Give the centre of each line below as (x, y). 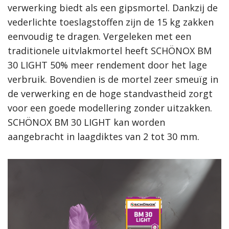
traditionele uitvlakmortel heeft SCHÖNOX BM (110, 51)
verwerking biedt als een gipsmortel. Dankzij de (113, 8)
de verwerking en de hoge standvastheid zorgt (110, 94)
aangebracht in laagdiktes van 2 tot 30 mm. (104, 136)
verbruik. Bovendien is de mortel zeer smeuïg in (113, 79)
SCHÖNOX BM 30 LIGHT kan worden (86, 122)
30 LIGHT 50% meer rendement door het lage (107, 65)
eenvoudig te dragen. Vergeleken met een (99, 36)
